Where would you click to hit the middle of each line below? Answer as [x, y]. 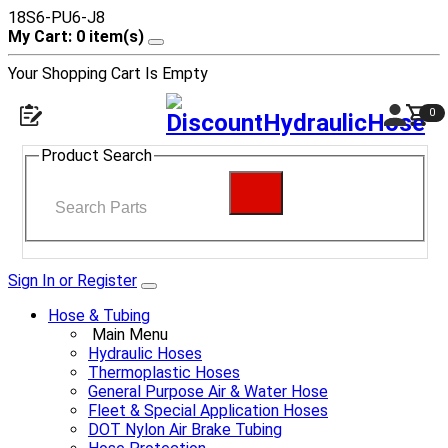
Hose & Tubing [99, 315]
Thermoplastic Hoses [164, 372]
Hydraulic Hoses [145, 353]
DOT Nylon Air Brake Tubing [185, 429]
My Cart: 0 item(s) [76, 36]
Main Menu [130, 334]
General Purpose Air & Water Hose [208, 391]
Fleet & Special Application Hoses [208, 410]
